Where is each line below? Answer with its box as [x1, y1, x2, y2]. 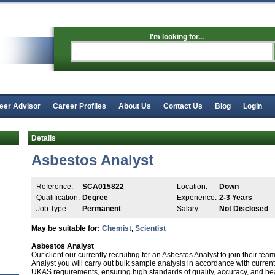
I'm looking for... [150, 33, 204, 41]
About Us [118, 102, 151, 110]
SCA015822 [82, 182, 124, 191]
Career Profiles [53, 102, 106, 110]
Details [31, 134, 56, 142]
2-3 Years [219, 193, 252, 202]
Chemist [102, 224, 131, 233]
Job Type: [36, 204, 68, 213]
